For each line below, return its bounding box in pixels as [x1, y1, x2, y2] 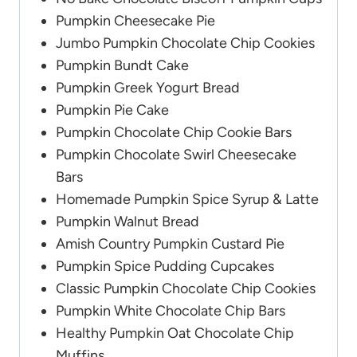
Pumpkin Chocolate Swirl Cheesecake [56, 146, 296, 164]
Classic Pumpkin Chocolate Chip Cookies [56, 280, 316, 298]
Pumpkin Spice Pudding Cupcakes [56, 257, 274, 276]
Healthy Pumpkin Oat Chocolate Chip [56, 324, 294, 343]
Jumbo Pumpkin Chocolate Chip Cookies [56, 34, 315, 53]
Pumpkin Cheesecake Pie [56, 12, 215, 30]
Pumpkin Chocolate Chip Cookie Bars [56, 124, 292, 142]
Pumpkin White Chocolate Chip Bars [56, 302, 285, 320]
